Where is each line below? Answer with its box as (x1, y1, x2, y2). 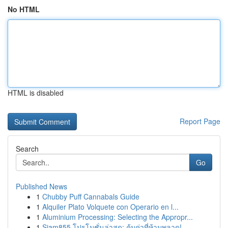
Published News (16, 181, 67, 191)
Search (16, 144, 39, 154)
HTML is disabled (8, 88, 64, 98)
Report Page (180, 116, 220, 126)
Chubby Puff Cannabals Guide (42, 191, 139, 202)
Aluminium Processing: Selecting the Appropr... (42, 212, 193, 222)
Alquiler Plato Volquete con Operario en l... (42, 202, 179, 212)
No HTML (8, 4, 40, 14)
